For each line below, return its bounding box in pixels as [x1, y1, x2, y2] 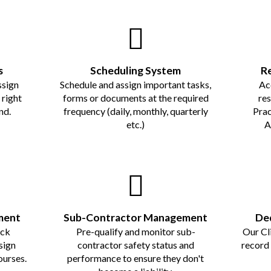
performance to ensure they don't [67, 252, 204, 264]
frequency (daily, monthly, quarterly [63, 105, 208, 117]
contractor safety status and [77, 238, 194, 250]
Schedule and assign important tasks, [60, 78, 211, 90]
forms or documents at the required [62, 91, 209, 103]
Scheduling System [90, 64, 181, 77]
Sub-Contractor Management [64, 211, 207, 224]
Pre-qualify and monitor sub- [76, 225, 195, 237]
